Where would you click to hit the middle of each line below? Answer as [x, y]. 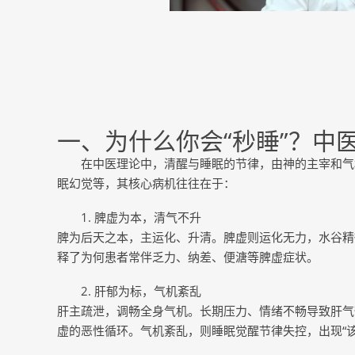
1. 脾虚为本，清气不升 [141, 217]
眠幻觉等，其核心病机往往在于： [146, 183]
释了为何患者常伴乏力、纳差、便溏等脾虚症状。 [188, 257]
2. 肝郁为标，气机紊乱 [141, 291]
